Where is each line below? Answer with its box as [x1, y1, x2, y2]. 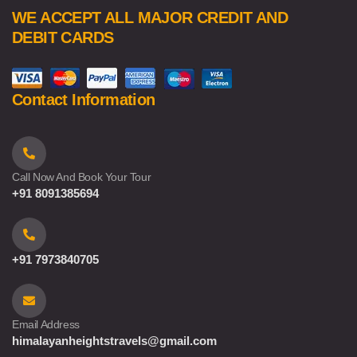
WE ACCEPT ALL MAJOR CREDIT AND [12, 9, 288, 26]
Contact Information [12, 91, 155, 108]
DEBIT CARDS [12, 29, 114, 46]
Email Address [12, 318, 80, 331]
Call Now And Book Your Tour [12, 171, 151, 183]
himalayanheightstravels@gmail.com [12, 334, 217, 347]
